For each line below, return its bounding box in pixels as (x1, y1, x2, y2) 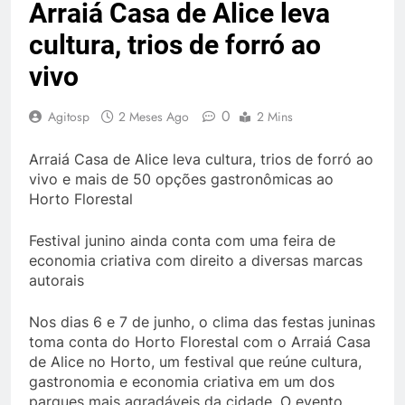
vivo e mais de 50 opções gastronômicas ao (29, 170, 334, 188)
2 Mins (257, 108, 293, 126)
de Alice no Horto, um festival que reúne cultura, (29, 353, 362, 371)
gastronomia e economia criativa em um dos (29, 372, 334, 391)
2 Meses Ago (118, 108, 189, 126)
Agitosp (48, 108, 89, 126)
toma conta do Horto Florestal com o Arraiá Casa (29, 333, 371, 351)
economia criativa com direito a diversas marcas (29, 251, 363, 269)
